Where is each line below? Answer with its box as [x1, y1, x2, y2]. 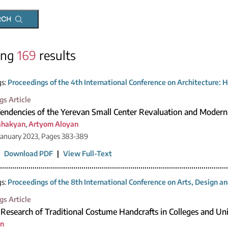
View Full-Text [63, 149, 112, 158]
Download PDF [4, 149, 53, 158]
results [36, 47, 76, 63]
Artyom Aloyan [28, 119, 78, 128]
